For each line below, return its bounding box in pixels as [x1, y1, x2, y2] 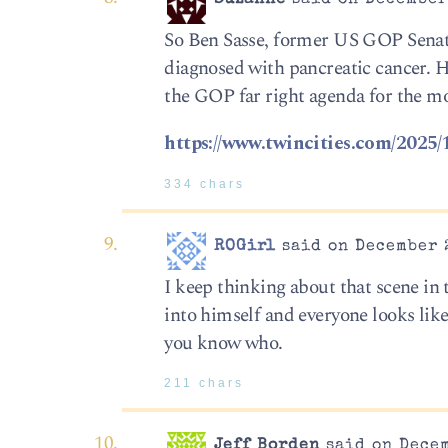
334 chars [164, 177, 246, 190]
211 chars [164, 377, 245, 390]
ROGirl [214, 238, 277, 255]
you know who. [164, 328, 283, 358]
